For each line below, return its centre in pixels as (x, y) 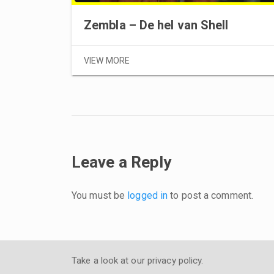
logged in (148, 196)
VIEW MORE (107, 61)
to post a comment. (211, 196)
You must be (100, 196)
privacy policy (174, 261)
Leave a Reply (122, 162)
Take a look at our (109, 261)
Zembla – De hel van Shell (156, 25)
